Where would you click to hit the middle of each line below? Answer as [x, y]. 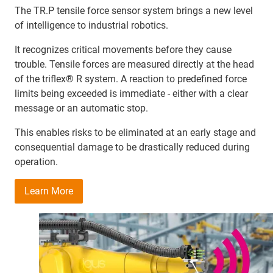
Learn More [49, 191]
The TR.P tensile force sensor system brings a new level [134, 11]
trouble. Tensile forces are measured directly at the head [134, 64]
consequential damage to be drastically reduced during [132, 147]
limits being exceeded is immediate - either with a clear [131, 94]
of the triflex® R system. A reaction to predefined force [131, 79]
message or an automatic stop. [81, 108]
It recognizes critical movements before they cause [123, 50]
